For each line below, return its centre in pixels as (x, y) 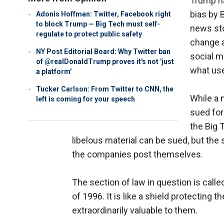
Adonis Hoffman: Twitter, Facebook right (103, 14)
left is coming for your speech (85, 99)
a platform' (54, 72)
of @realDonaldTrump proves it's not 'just (105, 62)
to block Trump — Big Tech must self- (98, 24)
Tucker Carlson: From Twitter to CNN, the (105, 89)
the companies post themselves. (137, 154)
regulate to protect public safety (89, 34)
